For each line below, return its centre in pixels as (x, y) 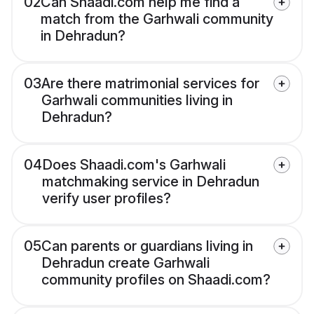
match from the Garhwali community (157, 19)
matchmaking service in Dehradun (151, 182)
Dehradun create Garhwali (125, 263)
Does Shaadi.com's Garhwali (134, 165)
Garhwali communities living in (137, 101)
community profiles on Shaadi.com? (156, 280)
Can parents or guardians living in (147, 246)
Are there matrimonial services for (150, 84)
